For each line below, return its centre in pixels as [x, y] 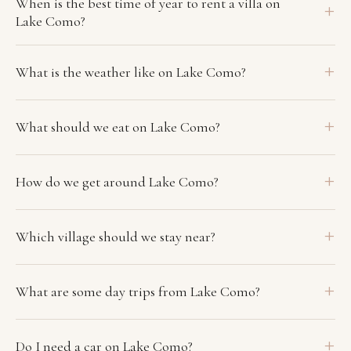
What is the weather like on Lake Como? [131, 72]
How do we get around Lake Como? [117, 181]
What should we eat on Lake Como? [118, 127]
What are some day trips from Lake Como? [138, 291]
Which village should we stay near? [116, 236]
